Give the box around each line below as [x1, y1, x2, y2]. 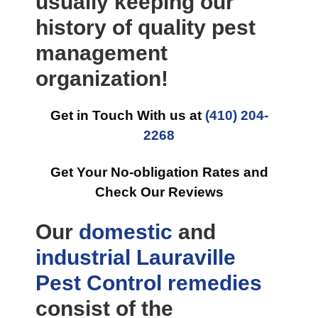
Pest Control [35, 271, 162, 295]
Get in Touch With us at [50, 108, 205, 123]
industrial [35, 246, 131, 269]
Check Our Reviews [94, 185, 224, 199]
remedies [168, 271, 262, 295]
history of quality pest [35, 16, 256, 39]
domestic [79, 220, 172, 243]
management [35, 41, 168, 65]
